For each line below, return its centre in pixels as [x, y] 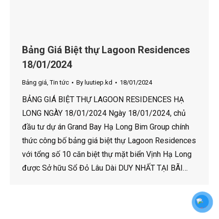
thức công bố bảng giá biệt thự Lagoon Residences [109, 141]
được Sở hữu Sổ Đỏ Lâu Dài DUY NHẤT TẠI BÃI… [105, 168]
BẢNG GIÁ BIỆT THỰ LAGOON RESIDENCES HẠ [103, 100]
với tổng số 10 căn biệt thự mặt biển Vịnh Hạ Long [107, 154]
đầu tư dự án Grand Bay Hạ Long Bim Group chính [106, 127]
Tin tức [59, 83]
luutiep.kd [99, 83]
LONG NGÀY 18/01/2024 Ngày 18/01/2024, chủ [104, 113]
